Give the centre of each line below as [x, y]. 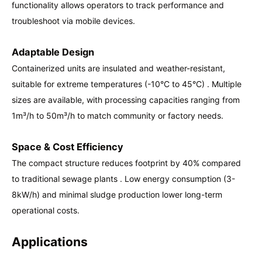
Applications [50, 242]
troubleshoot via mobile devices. [73, 20]
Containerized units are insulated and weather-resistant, [118, 68]
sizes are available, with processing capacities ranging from [126, 99]
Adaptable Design [53, 52]
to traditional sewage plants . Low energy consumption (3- [123, 178]
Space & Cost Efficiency [68, 146]
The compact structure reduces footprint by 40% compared [126, 163]
